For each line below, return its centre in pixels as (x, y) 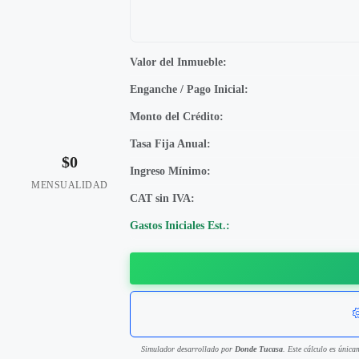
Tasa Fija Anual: (170, 144)
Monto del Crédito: (177, 117)
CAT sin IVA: (162, 198)
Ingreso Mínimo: (170, 171)
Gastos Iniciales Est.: (180, 226)
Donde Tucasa (258, 349)
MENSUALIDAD (70, 185)
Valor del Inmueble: (178, 62)
